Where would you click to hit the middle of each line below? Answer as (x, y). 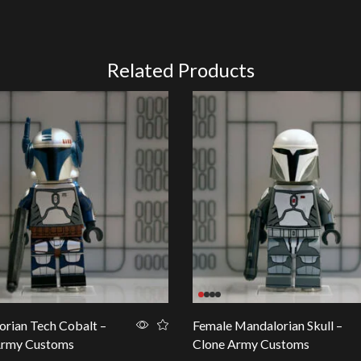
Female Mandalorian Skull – (268, 325)
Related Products (180, 70)
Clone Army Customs (251, 343)
